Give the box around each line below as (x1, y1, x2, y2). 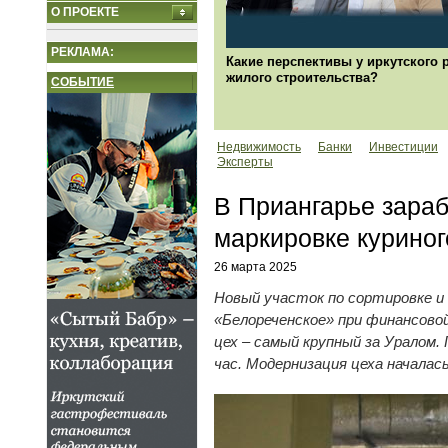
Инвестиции (369, 140, 438, 155)
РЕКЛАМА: (51, 44, 114, 59)
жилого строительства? (226, 70, 378, 86)
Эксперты (217, 155, 273, 170)
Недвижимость (217, 140, 301, 155)
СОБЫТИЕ (51, 74, 114, 89)
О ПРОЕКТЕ (51, 5, 119, 19)
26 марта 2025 (214, 260, 297, 275)
